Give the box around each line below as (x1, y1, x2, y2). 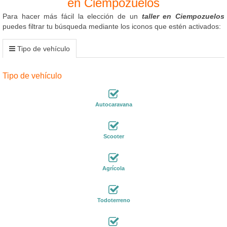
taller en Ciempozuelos (141, 12, 225, 20)
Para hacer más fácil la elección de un (3, 12, 142, 20)
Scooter (103, 133, 124, 139)
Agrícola (102, 165, 125, 171)
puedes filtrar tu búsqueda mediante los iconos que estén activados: (3, 22, 221, 30)
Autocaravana (95, 101, 132, 107)
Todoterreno (97, 197, 130, 203)
